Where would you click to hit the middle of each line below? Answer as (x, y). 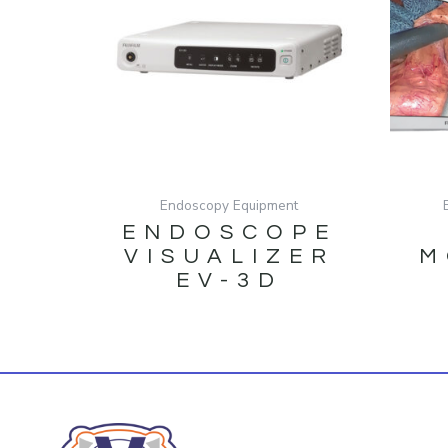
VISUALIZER (229, 257)
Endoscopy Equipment (229, 206)
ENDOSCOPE (229, 233)
